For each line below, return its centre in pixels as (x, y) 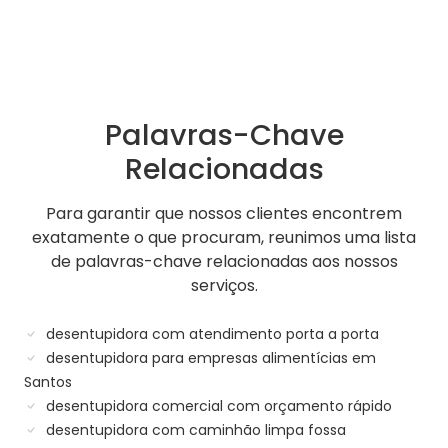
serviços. (224, 286)
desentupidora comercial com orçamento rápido (217, 406)
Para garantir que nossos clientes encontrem (224, 214)
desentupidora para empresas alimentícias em (209, 358)
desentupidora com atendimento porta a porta (210, 334)
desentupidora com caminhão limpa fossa (194, 430)
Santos (48, 382)
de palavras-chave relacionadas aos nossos (224, 262)
